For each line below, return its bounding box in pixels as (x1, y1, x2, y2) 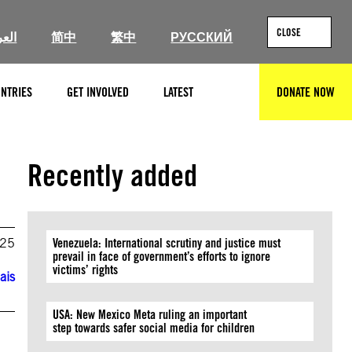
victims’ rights (53, 262, 122, 277)
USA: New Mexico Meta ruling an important (53, 307, 247, 322)
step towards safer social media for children (53, 321, 258, 335)
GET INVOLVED (67, 84, 129, 100)
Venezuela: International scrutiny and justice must (53, 236, 281, 251)
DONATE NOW (277, 84, 335, 100)
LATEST (163, 84, 193, 100)
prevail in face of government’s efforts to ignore (53, 249, 271, 264)
